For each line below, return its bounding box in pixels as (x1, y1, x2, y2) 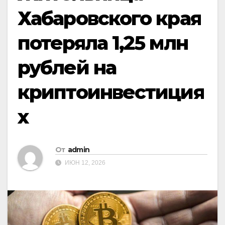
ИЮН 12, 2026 (63, 159, 105, 167)
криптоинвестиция (18, 80, 204, 104)
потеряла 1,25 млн (18, 31, 188, 55)
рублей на (18, 56, 116, 79)
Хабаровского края (18, 7, 201, 30)
